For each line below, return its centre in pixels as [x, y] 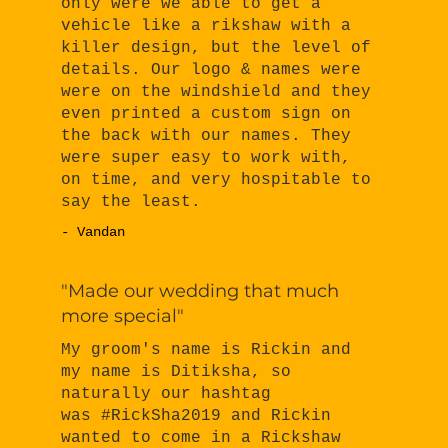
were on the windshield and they [216, 91]
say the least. [131, 201]
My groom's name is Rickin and [206, 350]
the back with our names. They [206, 135]
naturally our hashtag [166, 394]
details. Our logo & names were [211, 69]
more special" [123, 316]
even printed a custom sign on [206, 113]
